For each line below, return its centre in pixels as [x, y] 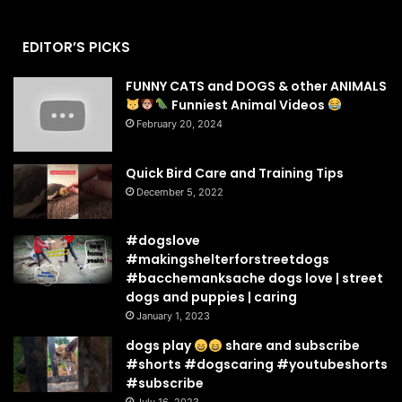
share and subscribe [291, 346]
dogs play [160, 346]
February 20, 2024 [179, 124]
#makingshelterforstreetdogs [227, 260]
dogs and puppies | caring [211, 297]
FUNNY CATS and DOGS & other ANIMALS [256, 86]
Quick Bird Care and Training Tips [235, 173]
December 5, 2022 [180, 192]
